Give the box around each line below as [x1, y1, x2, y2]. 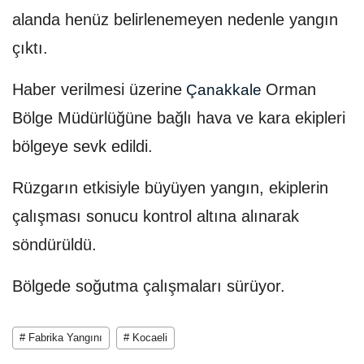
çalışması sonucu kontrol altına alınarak [12, 207, 299, 226]
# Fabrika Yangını [19, 331, 102, 344]
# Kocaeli [123, 331, 167, 344]
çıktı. [12, 39, 48, 58]
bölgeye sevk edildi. [12, 137, 153, 156]
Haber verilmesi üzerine [12, 80, 182, 99]
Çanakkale [182, 81, 266, 99]
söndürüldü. [12, 236, 97, 254]
